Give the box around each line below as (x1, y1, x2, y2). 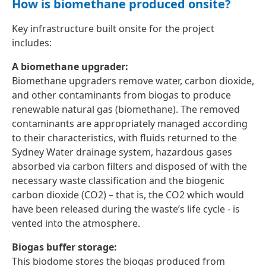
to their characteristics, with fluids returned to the (12, 131, 237, 144)
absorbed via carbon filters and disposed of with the (12, 159, 247, 173)
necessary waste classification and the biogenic (12, 173, 224, 187)
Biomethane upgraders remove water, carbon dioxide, (12, 74, 254, 87)
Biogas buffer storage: (12, 240, 117, 254)
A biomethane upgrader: (12, 59, 128, 73)
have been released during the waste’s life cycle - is (12, 202, 240, 216)
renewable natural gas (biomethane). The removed (12, 102, 240, 116)
